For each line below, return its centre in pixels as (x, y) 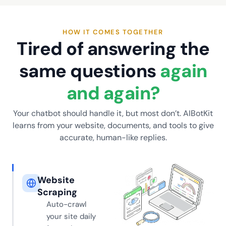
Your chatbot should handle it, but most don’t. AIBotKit (113, 113)
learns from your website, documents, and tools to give (113, 125)
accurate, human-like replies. (113, 137)
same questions (89, 71)
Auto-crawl (66, 204)
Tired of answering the (113, 48)
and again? (113, 93)
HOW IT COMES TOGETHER (113, 32)
